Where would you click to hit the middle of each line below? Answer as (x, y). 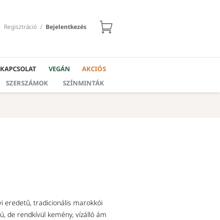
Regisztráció (20, 27)
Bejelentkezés (66, 27)
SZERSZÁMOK (27, 83)
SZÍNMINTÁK (83, 83)
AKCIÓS (94, 69)
